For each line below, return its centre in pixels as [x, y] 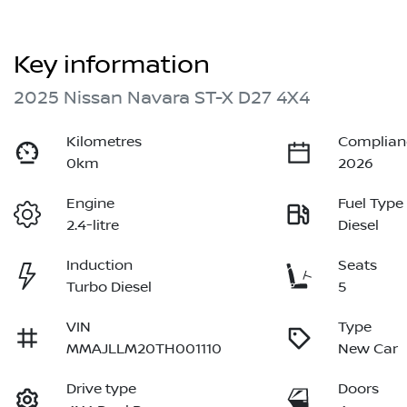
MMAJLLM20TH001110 [144, 349]
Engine [91, 204]
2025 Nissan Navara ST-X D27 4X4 [162, 99]
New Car [368, 349]
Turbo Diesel [109, 288]
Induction [100, 266]
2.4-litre [93, 226]
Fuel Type [371, 204]
